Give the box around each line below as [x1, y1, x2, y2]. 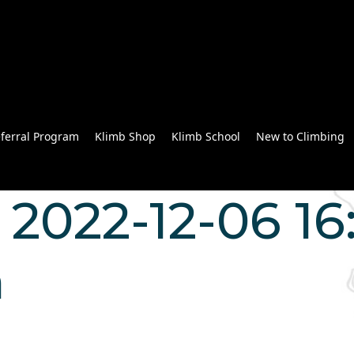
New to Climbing [256, 129, 345, 145]
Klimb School [171, 129, 240, 145]
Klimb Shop [95, 129, 156, 145]
